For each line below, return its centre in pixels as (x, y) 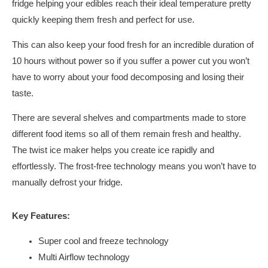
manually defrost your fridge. (67, 183)
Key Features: (41, 216)
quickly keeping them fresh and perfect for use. (103, 19)
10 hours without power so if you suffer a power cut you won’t (131, 61)
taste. (23, 93)
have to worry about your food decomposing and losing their (128, 77)
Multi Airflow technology (84, 257)
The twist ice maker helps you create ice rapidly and (113, 150)
